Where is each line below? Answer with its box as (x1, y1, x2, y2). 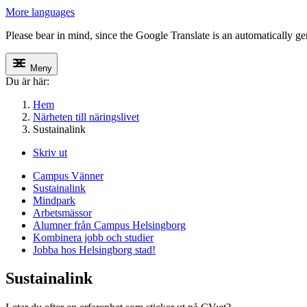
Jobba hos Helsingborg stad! (33, 243, 156, 256)
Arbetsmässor (33, 206, 92, 219)
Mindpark (33, 194, 75, 206)
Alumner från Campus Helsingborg (33, 219, 186, 231)
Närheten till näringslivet (33, 110, 139, 123)
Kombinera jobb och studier (33, 231, 153, 243)
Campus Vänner (33, 169, 103, 182)
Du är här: (5, 75, 49, 87)
